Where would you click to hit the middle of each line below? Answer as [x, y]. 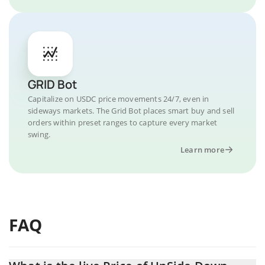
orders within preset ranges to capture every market [123, 122]
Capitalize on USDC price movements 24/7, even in [119, 98]
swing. [39, 134]
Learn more [202, 149]
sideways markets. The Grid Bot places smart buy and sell [131, 110]
